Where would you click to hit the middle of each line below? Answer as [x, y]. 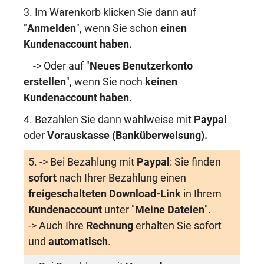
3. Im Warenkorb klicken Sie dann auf [110, 12]
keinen [161, 82]
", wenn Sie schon [118, 28]
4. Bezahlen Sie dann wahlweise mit [109, 120]
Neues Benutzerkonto [141, 66]
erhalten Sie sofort [177, 226]
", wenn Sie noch [105, 82]
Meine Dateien [170, 210]
